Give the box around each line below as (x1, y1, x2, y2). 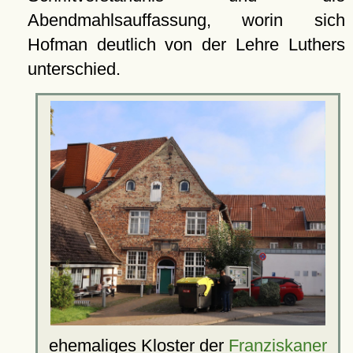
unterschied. (27, 59, 121, 79)
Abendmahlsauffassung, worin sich (27, 10, 345, 30)
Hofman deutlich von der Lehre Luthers (27, 35, 345, 54)
